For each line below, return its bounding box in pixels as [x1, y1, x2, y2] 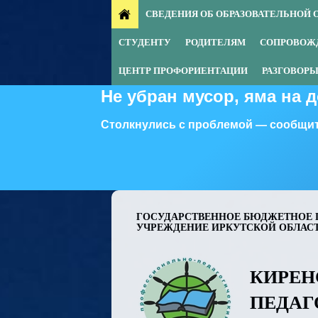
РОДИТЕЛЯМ [185, 37, 246, 48]
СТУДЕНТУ [119, 37, 171, 48]
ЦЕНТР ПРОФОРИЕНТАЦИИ [119, 65, 248, 76]
